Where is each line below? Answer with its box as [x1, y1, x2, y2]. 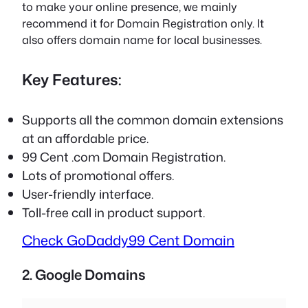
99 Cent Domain [129, 230, 234, 250]
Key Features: [22, 68, 122, 90]
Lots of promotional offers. [22, 166, 174, 185]
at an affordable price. [22, 129, 148, 148]
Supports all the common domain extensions [22, 111, 283, 129]
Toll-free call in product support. [22, 203, 205, 222]
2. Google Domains [22, 264, 146, 284]
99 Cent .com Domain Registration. [22, 148, 225, 166]
